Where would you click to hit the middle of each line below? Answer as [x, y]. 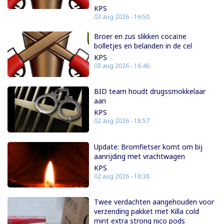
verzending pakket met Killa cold [147, 211]
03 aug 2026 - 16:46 [122, 65]
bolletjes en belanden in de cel [143, 45]
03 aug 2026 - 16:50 [122, 16]
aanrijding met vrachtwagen [140, 156]
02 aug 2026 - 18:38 [122, 176]
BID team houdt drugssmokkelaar [150, 91]
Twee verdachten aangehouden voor [154, 202]
